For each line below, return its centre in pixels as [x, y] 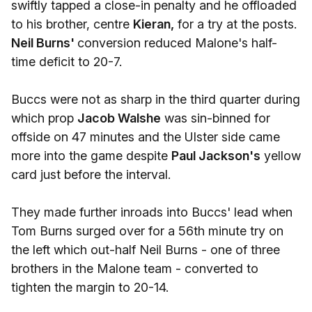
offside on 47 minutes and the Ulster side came [146, 137]
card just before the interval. [91, 174]
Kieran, [154, 24]
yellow [281, 156]
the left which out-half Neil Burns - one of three [146, 250]
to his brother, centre [72, 24]
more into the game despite [91, 156]
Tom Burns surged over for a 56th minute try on [147, 231]
